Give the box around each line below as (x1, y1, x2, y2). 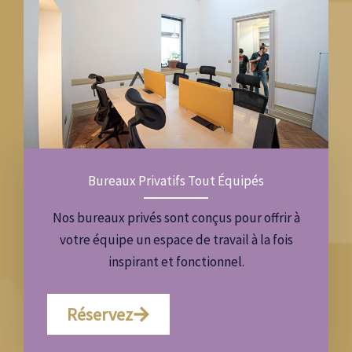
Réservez (67, 303, 133, 326)
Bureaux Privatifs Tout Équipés (88, 172, 264, 190)
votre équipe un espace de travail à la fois (59, 231, 293, 249)
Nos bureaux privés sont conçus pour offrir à (52, 209, 300, 227)
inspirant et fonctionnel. (108, 253, 244, 271)
